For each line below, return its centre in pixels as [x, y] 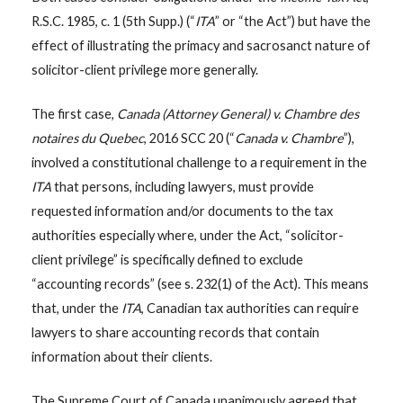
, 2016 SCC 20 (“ [189, 138]
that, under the [76, 308]
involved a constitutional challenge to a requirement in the [199, 162]
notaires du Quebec [87, 138]
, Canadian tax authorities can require [250, 308]
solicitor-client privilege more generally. [144, 69]
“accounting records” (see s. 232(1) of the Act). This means [200, 283]
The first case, [74, 113]
